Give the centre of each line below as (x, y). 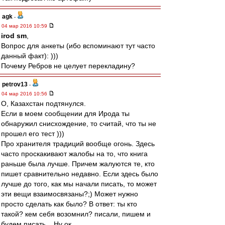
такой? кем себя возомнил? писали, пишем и (76, 214)
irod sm (14, 36)
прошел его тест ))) (33, 134)
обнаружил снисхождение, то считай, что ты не (79, 124)
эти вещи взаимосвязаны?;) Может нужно (70, 194)
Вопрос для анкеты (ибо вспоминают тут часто (78, 46)
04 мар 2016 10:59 (25, 26)
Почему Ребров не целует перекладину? (68, 66)
